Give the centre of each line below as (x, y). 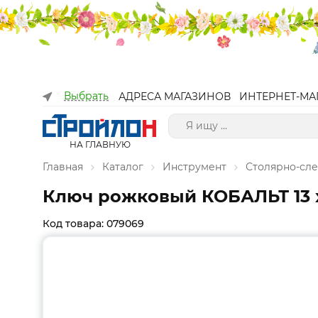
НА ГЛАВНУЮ (100, 144)
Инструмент (194, 167)
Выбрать (86, 96)
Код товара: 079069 (93, 224)
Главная (63, 167)
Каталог (123, 167)
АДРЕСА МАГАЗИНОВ (175, 97)
